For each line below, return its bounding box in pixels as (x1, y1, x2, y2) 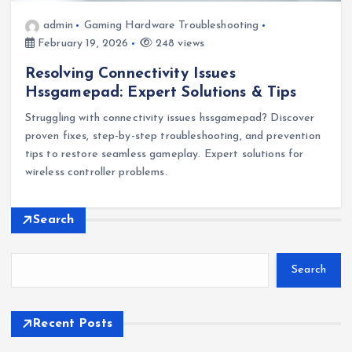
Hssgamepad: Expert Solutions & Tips (24, 84, 297, 101)
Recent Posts (33, 317, 113, 330)
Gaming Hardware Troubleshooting (84, 20, 259, 32)
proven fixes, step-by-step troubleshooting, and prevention (24, 130, 321, 142)
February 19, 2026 (34, 38, 129, 50)
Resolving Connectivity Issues (24, 65, 236, 82)
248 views (152, 38, 205, 50)
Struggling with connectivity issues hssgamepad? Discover (24, 112, 315, 124)
